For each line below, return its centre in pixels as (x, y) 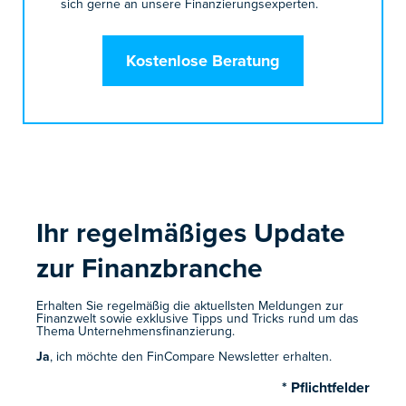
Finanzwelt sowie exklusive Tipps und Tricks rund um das (198, 319)
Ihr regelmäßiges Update (191, 233)
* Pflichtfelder (325, 388)
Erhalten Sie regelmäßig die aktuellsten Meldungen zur (190, 306)
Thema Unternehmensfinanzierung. (136, 331)
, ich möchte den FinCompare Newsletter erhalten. (191, 357)
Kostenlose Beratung (203, 61)
